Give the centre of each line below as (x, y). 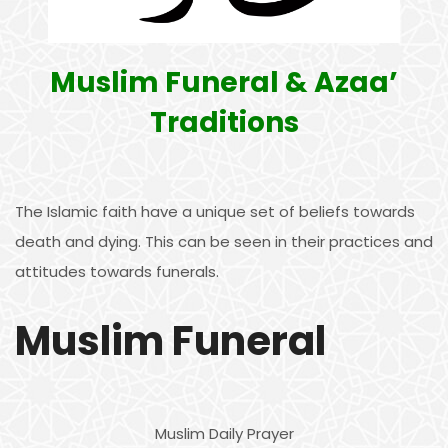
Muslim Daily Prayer (224, 433)
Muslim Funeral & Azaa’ (224, 82)
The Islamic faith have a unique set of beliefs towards (215, 211)
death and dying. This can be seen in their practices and (224, 241)
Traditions (224, 122)
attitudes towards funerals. (117, 271)
